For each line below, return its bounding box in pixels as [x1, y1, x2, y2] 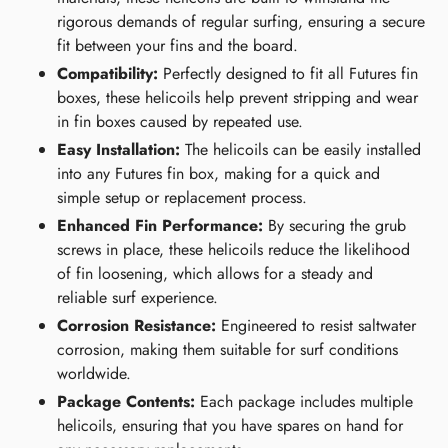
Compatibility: [57, 62, 158, 86]
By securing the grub [263, 214, 406, 238]
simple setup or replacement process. [57, 186, 307, 210]
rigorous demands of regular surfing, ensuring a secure [57, 10, 425, 34]
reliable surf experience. [57, 286, 218, 310]
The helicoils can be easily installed [180, 138, 421, 162]
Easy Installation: [57, 138, 180, 162]
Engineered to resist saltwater [216, 314, 416, 338]
